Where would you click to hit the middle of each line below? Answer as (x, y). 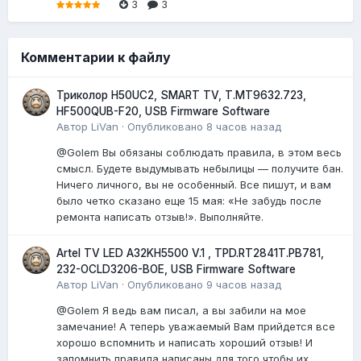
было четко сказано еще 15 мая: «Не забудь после (189, 200)
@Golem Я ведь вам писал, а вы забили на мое (181, 310)
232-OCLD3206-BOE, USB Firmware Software (176, 269)
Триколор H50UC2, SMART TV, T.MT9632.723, (181, 95)
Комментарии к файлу (96, 57)
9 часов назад (244, 284)
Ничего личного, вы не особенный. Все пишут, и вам (194, 184)
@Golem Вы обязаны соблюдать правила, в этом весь (199, 152)
